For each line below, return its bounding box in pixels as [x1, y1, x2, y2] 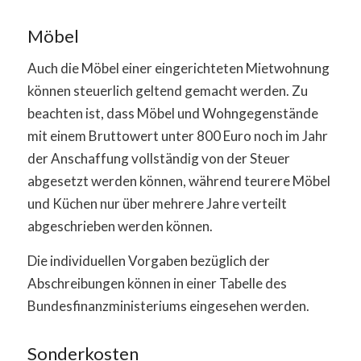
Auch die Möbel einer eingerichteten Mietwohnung [27, 60, 330, 77]
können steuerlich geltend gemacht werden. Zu [27, 82, 308, 100]
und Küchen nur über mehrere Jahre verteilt [27, 195, 287, 213]
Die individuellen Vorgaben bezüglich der [27, 251, 270, 269]
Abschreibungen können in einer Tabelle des [27, 274, 287, 292]
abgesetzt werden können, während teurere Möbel [27, 172, 330, 190]
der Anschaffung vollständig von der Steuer [27, 150, 290, 168]
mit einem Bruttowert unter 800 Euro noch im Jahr [27, 127, 328, 145]
